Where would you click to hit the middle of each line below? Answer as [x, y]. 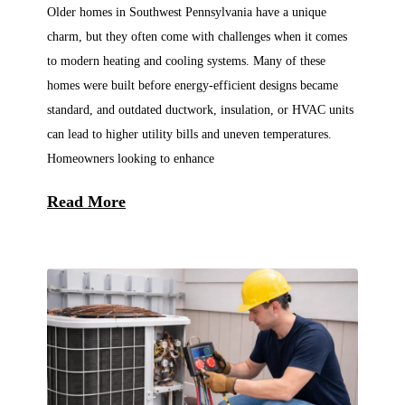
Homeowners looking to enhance [131, 158]
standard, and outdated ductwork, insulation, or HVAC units [200, 109]
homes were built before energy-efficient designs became [193, 85]
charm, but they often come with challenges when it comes [197, 36]
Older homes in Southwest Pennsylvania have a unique [187, 11]
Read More [86, 202]
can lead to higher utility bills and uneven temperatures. [189, 133]
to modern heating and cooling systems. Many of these [186, 60]
